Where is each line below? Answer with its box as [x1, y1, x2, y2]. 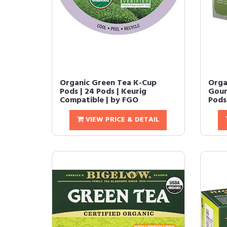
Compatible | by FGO [60, 94, 138, 107]
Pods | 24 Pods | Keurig [60, 85, 146, 99]
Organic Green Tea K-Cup [60, 77, 157, 90]
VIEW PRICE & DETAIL [84, 114, 160, 126]
